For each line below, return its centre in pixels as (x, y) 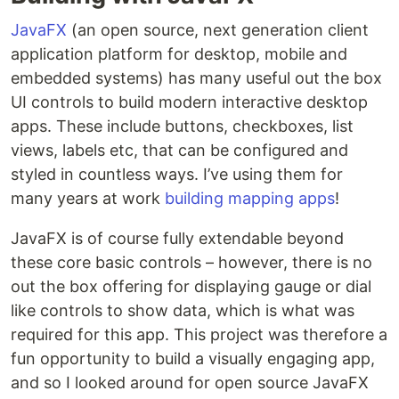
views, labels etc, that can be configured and (179, 151)
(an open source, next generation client (218, 30)
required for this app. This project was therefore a (199, 335)
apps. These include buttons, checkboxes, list (182, 126)
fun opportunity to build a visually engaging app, (193, 359)
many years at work (88, 199)
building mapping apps (250, 199)
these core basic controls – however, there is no (191, 263)
